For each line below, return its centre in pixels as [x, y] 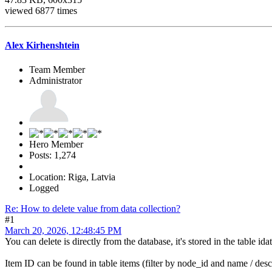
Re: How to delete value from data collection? [93, 208]
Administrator [56, 80]
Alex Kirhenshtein [42, 46]
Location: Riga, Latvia [72, 177]
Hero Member [56, 144]
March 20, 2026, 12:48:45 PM [63, 230]
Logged [44, 188]
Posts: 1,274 [53, 155]
